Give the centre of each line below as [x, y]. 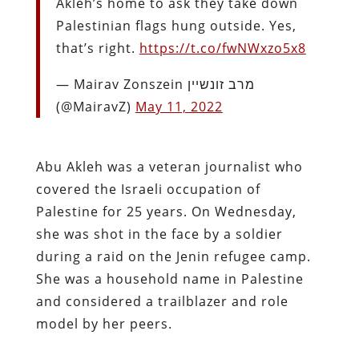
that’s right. [97, 48]
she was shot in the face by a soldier [159, 234]
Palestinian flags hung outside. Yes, [176, 25]
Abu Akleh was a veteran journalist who [169, 166]
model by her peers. [106, 323]
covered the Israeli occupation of [148, 189]
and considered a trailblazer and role [162, 301]
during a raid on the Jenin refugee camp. [173, 256]
